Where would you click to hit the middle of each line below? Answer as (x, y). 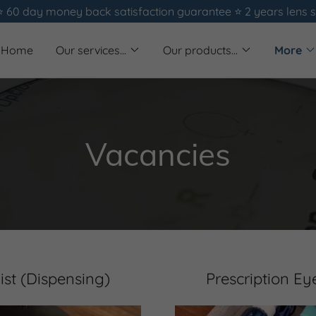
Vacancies (158, 154)
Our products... (200, 50)
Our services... (91, 50)
